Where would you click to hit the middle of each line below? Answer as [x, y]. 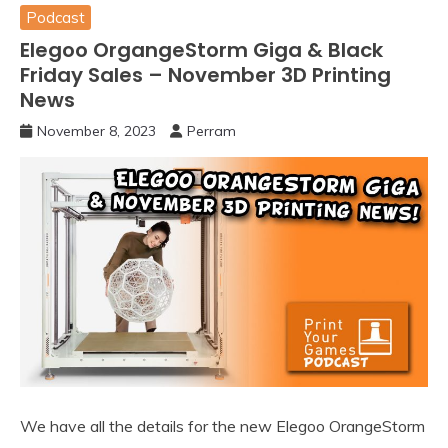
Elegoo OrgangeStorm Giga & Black [201, 50]
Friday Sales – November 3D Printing [205, 75]
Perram [211, 131]
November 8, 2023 [96, 131]
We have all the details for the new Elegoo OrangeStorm [222, 425]
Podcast [55, 17]
